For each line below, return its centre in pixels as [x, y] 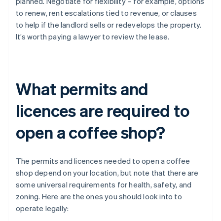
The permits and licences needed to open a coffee [103, 161]
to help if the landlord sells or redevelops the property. [109, 25]
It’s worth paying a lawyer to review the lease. [93, 37]
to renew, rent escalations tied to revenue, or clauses [106, 13]
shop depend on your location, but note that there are [107, 173]
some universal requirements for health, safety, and [104, 185]
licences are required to [103, 110]
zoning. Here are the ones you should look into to [99, 197]
